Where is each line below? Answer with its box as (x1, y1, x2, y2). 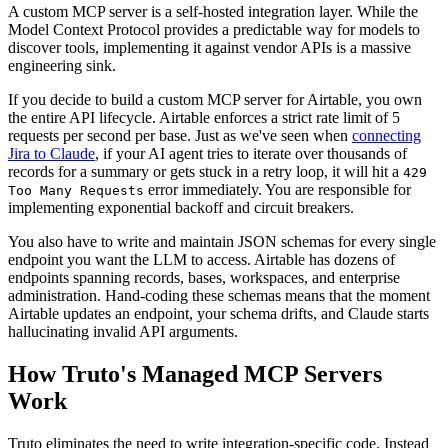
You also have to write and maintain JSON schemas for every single (8, 233, 436, 251)
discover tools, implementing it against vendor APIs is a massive (8, 39, 411, 57)
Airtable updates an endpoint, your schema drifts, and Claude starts (8, 305, 429, 323)
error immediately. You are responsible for (144, 181, 411, 199)
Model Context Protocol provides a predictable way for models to (8, 21, 420, 39)
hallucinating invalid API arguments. (8, 323, 238, 341)
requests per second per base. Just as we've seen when (8, 127, 352, 145)
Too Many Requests (8, 183, 144, 199)
